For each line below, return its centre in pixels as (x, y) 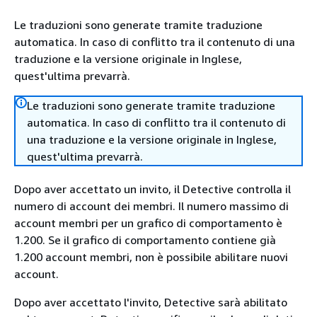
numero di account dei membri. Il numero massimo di (151, 206)
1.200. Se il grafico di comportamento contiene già (145, 240)
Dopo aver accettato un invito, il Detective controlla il (152, 189)
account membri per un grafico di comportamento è (148, 223)
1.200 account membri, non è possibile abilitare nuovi (151, 257)
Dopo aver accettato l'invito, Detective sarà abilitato (151, 302)
